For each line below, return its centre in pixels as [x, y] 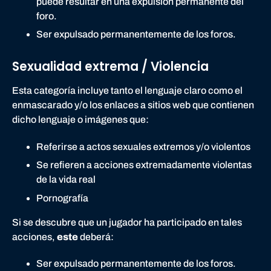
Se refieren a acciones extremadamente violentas [144, 165]
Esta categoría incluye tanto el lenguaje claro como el [127, 91]
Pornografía [62, 198]
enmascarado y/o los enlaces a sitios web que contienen [133, 105]
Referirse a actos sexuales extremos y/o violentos [143, 146]
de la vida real [66, 180]
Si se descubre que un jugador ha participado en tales [127, 222]
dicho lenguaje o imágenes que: [80, 120]
